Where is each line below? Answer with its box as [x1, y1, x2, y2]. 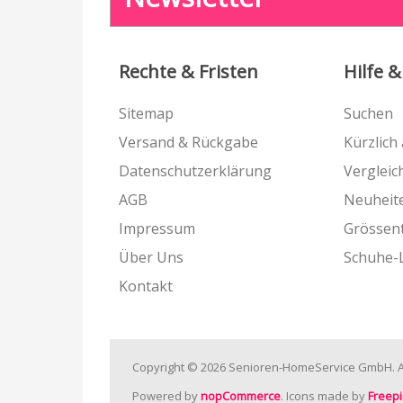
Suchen [344, 103, 393, 123]
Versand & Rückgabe [119, 132, 258, 152]
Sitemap [119, 103, 174, 123]
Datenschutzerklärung [119, 161, 272, 181]
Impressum [119, 219, 195, 238]
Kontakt [119, 276, 173, 296]
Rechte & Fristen [119, 59, 258, 84]
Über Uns [119, 247, 184, 267]
